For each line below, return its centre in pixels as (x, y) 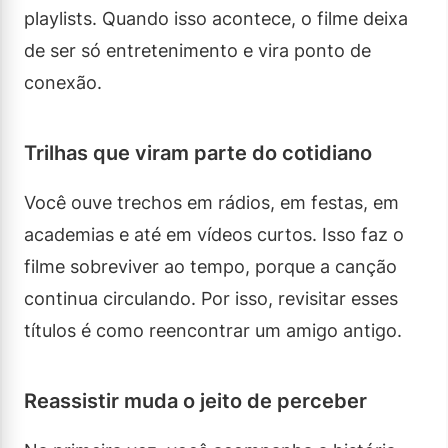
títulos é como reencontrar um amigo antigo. (213, 330)
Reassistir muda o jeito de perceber (195, 400)
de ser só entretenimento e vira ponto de (197, 50)
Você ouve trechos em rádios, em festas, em (211, 202)
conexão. (63, 82)
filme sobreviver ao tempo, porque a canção (210, 266)
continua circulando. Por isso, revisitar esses (211, 298)
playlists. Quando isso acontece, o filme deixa (216, 18)
